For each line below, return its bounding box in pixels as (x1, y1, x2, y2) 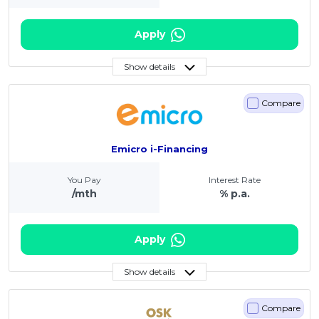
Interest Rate (209, 174, 261, 186)
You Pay (68, 174, 101, 186)
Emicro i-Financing (111, 142, 208, 155)
